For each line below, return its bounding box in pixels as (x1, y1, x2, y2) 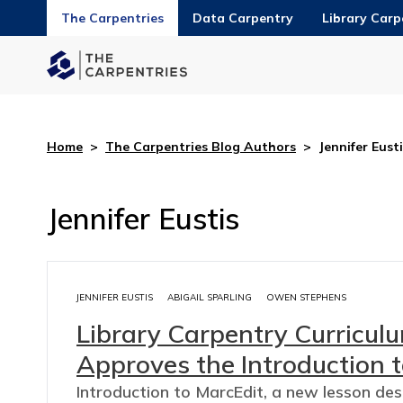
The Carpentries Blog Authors (105, 138, 296, 155)
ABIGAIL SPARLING (167, 291, 252, 303)
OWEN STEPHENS (266, 291, 346, 303)
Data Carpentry (193, 10, 293, 26)
